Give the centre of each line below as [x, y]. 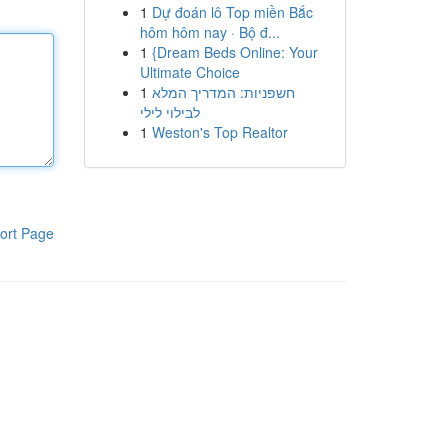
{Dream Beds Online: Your [234, 52]
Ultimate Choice [189, 72]
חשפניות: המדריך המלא [223, 92]
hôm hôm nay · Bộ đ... [209, 32]
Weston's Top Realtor [219, 132]
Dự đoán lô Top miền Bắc [232, 12]
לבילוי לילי [169, 112]
